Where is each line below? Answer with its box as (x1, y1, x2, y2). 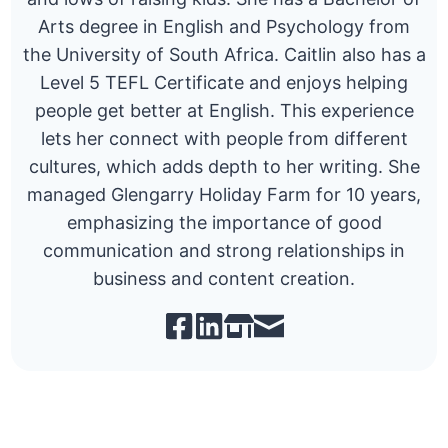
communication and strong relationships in (43, 240, 405, 262)
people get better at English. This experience (34, 100, 414, 122)
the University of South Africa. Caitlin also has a (22, 44, 426, 66)
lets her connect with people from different (40, 128, 408, 150)
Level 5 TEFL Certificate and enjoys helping (40, 72, 408, 94)
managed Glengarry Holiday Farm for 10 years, (27, 184, 421, 206)
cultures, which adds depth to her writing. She (28, 156, 420, 178)
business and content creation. (93, 268, 355, 290)
